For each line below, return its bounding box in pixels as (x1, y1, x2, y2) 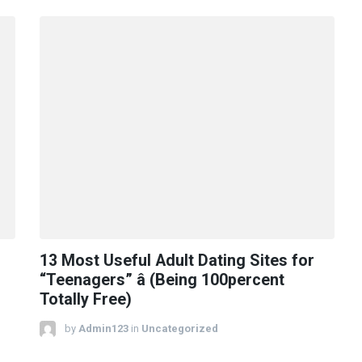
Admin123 (78, 322, 128, 335)
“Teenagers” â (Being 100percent (40, 270, 284, 289)
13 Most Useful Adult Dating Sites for (40, 250, 314, 270)
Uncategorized (141, 322, 218, 335)
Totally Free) (40, 289, 132, 309)
